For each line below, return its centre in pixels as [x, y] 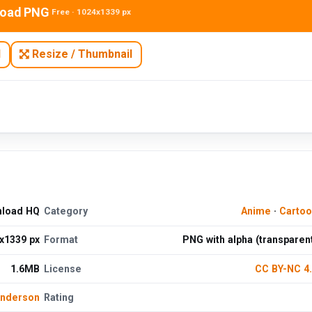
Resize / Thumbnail [81, 54]
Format [61, 240]
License [63, 268]
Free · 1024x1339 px [92, 12]
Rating [59, 297]
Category [66, 211]
